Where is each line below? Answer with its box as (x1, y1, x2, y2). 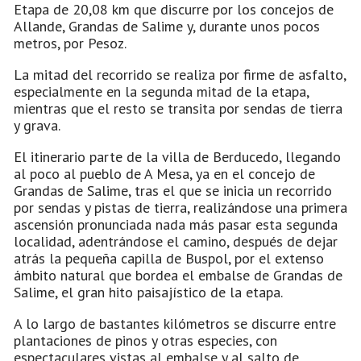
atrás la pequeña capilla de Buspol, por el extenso (14, 248, 324, 268)
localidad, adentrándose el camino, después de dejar (14, 231, 338, 251)
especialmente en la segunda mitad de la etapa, (14, 81, 309, 101)
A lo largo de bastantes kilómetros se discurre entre (14, 313, 336, 333)
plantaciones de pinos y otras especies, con (14, 330, 277, 350)
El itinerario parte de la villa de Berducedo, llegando (14, 147, 341, 166)
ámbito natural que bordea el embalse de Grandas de (14, 265, 342, 284)
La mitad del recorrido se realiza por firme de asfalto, (14, 64, 346, 84)
